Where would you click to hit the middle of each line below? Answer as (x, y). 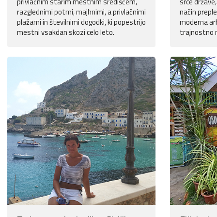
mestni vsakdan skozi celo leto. (66, 32)
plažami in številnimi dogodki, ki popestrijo (81, 22)
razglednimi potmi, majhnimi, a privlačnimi (81, 12)
